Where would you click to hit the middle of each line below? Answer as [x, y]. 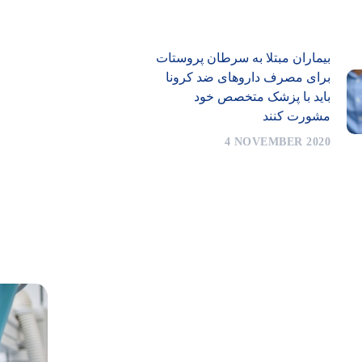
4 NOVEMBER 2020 [277, 142]
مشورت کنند [297, 116]
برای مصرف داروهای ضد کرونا [248, 78]
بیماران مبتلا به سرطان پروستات [243, 58]
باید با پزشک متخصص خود [262, 97]
